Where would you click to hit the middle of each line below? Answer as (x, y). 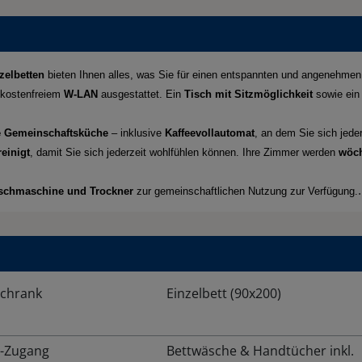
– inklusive (137, 133)
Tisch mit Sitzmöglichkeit (248, 95)
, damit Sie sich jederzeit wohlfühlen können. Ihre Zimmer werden (184, 153)
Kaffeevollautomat (210, 133)
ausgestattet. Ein (141, 95)
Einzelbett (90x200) (224, 294)
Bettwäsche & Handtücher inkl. (261, 351)
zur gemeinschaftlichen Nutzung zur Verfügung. (246, 192)
